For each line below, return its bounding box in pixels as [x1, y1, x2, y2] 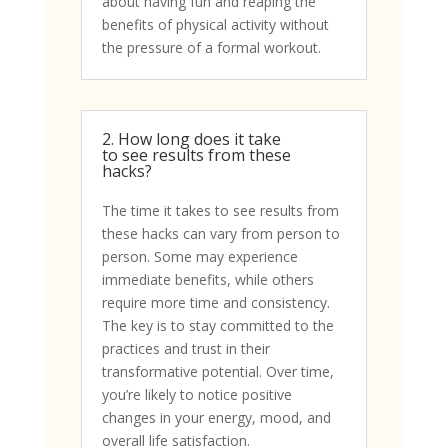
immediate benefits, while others [101, 270, 314, 290]
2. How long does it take [101, 128, 281, 151]
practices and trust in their [101, 339, 270, 359]
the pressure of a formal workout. [101, 38, 321, 58]
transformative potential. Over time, [101, 362, 334, 382]
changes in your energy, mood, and [101, 408, 331, 428]
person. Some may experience [101, 247, 298, 267]
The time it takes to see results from [101, 201, 339, 221]
